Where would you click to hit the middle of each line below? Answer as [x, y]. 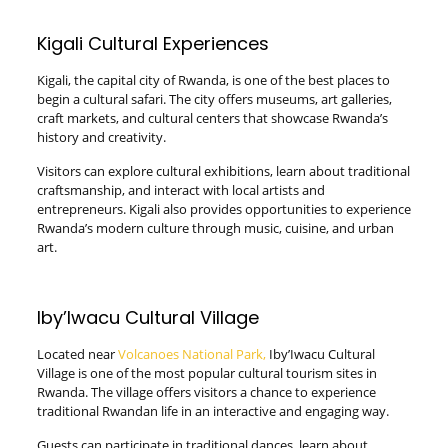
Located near [77, 354]
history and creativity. [101, 137]
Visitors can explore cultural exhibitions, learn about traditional [223, 171]
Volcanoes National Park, [191, 354]
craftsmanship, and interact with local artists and [180, 190]
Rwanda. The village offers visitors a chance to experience [206, 392]
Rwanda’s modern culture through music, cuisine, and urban [215, 228]
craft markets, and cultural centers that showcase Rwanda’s [212, 118]
